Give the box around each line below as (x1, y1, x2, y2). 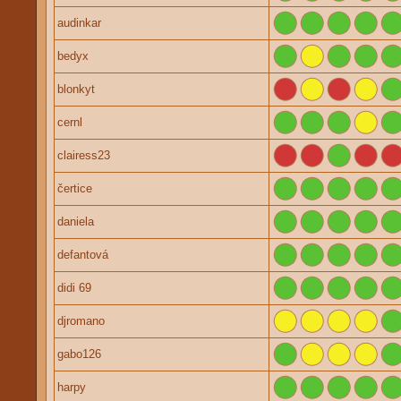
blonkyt (57, 82, 95, 96)
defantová (57, 248, 108, 261)
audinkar (57, 16, 101, 30)
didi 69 (57, 281, 91, 294)
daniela (57, 215, 94, 228)
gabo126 (57, 347, 101, 361)
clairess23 (57, 149, 110, 162)
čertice (57, 182, 92, 195)
